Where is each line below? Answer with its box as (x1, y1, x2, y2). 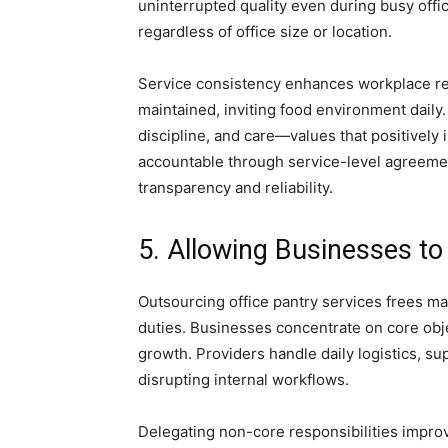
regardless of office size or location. (138, 22, 392, 41)
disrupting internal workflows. (138, 370, 349, 389)
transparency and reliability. (138, 178, 333, 197)
